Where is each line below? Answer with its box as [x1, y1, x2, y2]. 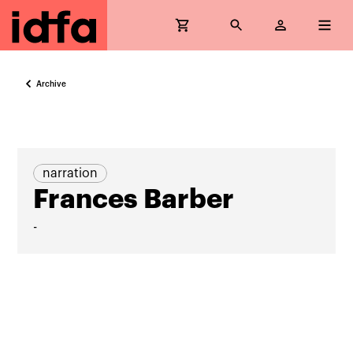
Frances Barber [33, 186, 235, 213]
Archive [36, 80, 67, 88]
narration [43, 167, 98, 180]
